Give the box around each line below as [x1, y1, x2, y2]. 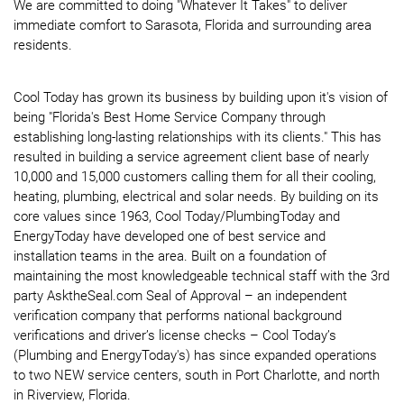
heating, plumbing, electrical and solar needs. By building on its [14, 188, 379, 206]
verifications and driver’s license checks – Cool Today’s [14, 327, 336, 344]
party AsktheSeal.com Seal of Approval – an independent [14, 288, 347, 305]
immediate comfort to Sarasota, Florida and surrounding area [14, 17, 372, 34]
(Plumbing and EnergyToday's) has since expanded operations [14, 347, 377, 364]
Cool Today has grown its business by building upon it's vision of [14, 89, 388, 106]
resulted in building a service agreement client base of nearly [14, 149, 369, 166]
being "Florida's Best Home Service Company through [14, 109, 326, 126]
